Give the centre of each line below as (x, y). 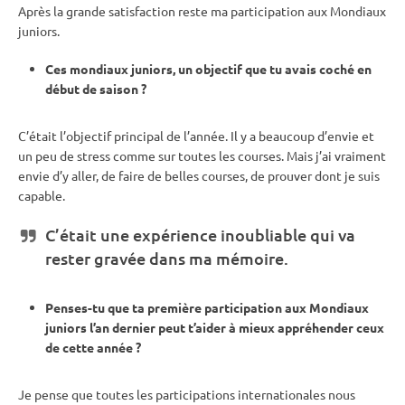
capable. (42, 195)
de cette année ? (93, 347)
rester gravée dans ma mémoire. (167, 258)
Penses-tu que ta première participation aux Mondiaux (207, 307)
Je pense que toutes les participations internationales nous (187, 394)
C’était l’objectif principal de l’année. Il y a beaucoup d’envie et (196, 135)
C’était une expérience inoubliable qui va (200, 234)
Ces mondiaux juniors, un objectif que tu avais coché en (208, 68)
